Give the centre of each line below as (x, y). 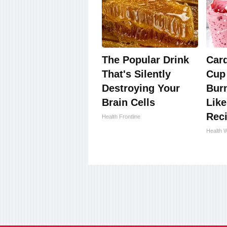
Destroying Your (141, 88)
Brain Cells (128, 103)
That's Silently (136, 74)
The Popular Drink (145, 60)
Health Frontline (121, 117)
